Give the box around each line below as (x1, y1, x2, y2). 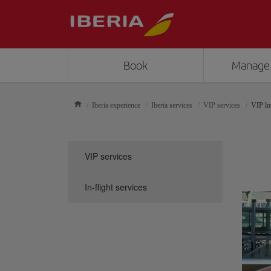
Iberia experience (92, 101, 140, 109)
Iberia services (151, 101, 192, 109)
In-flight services (85, 181, 147, 193)
